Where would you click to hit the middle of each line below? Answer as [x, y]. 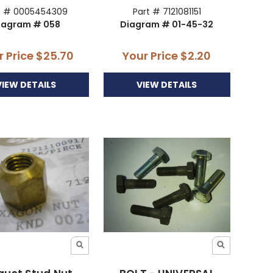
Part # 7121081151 [167, 12]
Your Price [152, 56]
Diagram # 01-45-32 [167, 25]
